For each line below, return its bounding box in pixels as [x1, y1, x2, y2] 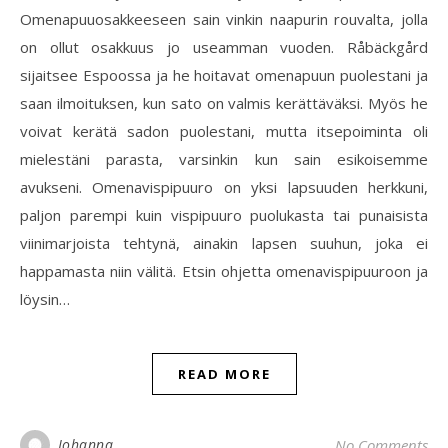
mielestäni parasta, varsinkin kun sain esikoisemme [20, 149, 428, 169]
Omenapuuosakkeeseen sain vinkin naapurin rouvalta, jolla [20, 9, 428, 29]
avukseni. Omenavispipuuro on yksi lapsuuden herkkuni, [20, 177, 428, 197]
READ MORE [177, 365, 271, 383]
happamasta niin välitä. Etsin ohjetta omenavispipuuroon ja [20, 261, 428, 281]
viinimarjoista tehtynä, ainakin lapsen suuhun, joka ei [20, 233, 428, 253]
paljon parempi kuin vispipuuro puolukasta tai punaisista [20, 205, 428, 225]
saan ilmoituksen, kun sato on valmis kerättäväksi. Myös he [20, 93, 428, 113]
